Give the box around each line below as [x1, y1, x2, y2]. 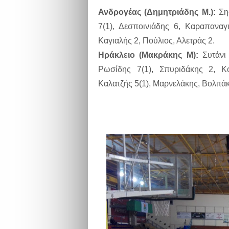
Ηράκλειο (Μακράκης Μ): [98, 50, 203, 59]
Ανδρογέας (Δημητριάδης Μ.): [98, 7, 216, 16]
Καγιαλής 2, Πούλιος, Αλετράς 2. [98, 36, 215, 45]
